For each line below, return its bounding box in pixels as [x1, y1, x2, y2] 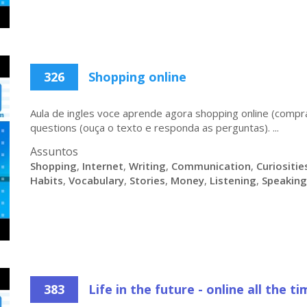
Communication [171, 159, 251, 173]
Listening [210, 173, 256, 187]
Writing [129, 159, 166, 173]
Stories [130, 173, 165, 187]
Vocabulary [69, 173, 124, 187]
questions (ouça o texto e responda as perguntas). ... [30, 121, 279, 134]
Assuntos [30, 144, 78, 159]
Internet [82, 159, 123, 173]
